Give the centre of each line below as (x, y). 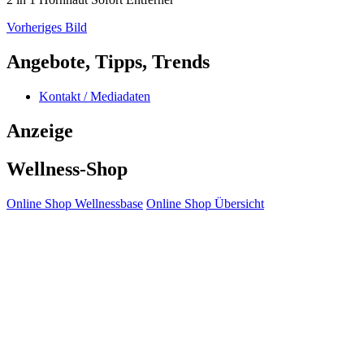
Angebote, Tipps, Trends (108, 62)
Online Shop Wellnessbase (75, 203)
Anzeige (40, 131)
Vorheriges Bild (47, 28)
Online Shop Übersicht (205, 203)
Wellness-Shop (67, 169)
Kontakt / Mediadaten (95, 97)
